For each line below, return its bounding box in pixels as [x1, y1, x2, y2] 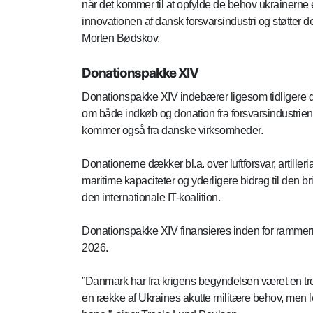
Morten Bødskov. [82, 32, 160, 45]
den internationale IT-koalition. [82, 191, 223, 204]
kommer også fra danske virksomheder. [82, 124, 263, 137]
